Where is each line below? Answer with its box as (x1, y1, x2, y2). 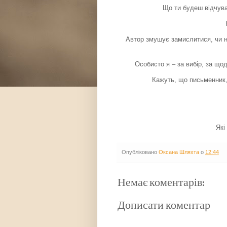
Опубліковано (122, 148, 159, 155)
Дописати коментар (118, 199, 210, 212)
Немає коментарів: (118, 176, 205, 190)
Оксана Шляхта (159, 148, 199, 155)
